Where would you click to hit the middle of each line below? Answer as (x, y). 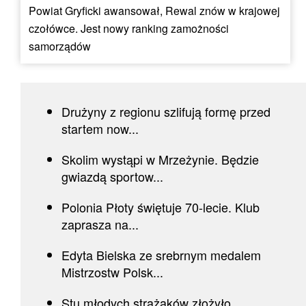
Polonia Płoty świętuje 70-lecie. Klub (161, 207)
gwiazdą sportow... (112, 176)
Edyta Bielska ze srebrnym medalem (161, 254)
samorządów (60, 46)
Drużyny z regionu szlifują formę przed (166, 111)
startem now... (100, 128)
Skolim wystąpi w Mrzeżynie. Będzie (160, 159)
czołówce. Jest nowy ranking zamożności (129, 28)
